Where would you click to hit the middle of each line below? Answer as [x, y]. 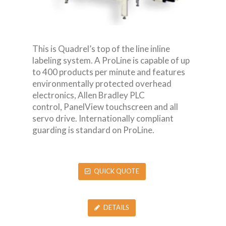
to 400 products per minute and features [109, 72]
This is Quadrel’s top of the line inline [101, 48]
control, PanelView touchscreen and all [105, 106]
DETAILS [116, 208]
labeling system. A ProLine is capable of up [111, 60]
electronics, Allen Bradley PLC [89, 95]
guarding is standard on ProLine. [93, 130]
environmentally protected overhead [102, 83]
